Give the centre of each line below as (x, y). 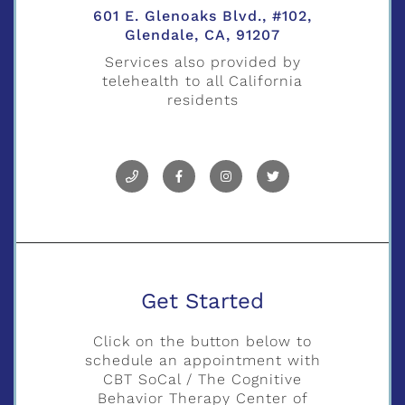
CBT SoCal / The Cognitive (202, 380)
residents (202, 100)
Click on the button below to (202, 342)
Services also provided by (202, 62)
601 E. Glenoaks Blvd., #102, (202, 15)
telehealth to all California (202, 81)
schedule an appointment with (202, 361)
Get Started (202, 301)
